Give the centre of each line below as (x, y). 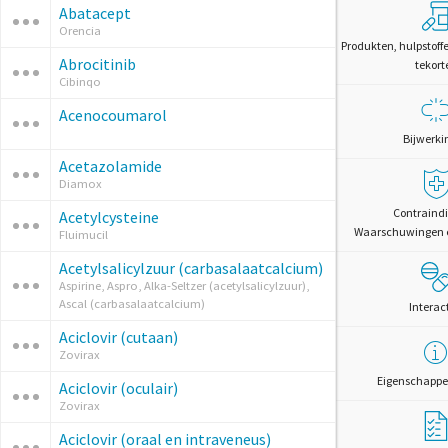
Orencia (80, 30)
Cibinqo (80, 81)
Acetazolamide (110, 166)
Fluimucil (83, 234)
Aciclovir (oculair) (118, 388)
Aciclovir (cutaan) (118, 337)
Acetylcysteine (109, 217)
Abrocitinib (97, 64)
